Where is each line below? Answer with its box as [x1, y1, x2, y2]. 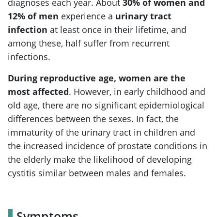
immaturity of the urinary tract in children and [8, 126, 195, 138]
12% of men [8, 10, 59, 22]
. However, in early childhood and [69, 85, 205, 97]
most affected [8, 85, 69, 97]
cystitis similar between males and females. [8, 167, 186, 179]
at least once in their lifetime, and [47, 23, 186, 35]
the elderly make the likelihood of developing [8, 153, 192, 165]
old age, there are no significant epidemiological [8, 99, 204, 111]
